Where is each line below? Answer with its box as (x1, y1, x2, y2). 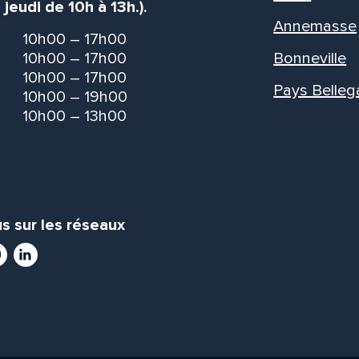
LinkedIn (12, 241, 73, 261)
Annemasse (273, 16, 357, 36)
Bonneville (273, 48, 347, 68)
